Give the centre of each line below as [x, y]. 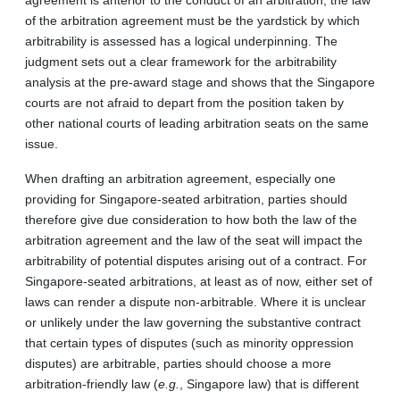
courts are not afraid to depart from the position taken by [184, 102]
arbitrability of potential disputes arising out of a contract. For [196, 260]
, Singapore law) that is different [269, 383]
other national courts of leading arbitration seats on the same [197, 123]
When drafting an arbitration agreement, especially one [180, 178]
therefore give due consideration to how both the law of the [191, 219]
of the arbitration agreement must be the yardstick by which [192, 20]
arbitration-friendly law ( [92, 383]
